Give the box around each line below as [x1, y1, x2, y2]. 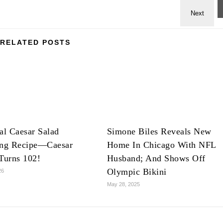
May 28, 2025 [107, 181, 140, 187]
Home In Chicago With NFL [107, 140, 216, 150]
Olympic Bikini [107, 167, 167, 177]
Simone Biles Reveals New [107, 126, 212, 136]
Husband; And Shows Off [107, 153, 206, 163]
